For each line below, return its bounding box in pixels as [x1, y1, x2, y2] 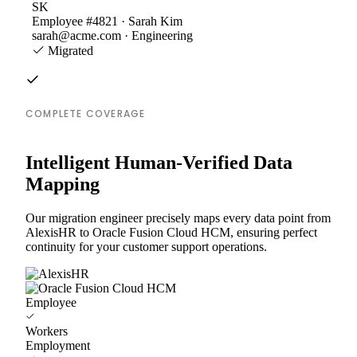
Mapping [25, 173, 100, 194]
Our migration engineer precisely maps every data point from [25, 210, 331, 225]
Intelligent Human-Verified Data [25, 151, 292, 173]
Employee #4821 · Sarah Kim [32, 14, 182, 28]
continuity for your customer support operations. [25, 239, 267, 253]
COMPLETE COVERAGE [25, 106, 146, 120]
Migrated [45, 43, 93, 57]
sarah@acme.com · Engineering [32, 28, 193, 42]
